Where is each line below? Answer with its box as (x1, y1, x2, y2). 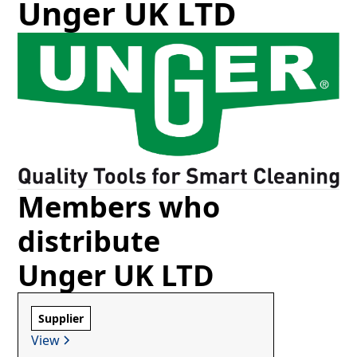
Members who (18, 187, 221, 227)
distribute (18, 222, 161, 261)
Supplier (38, 311, 84, 327)
